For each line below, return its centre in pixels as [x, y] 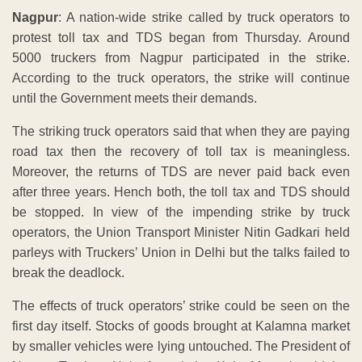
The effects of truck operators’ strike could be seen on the [181, 305]
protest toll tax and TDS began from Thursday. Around [181, 37]
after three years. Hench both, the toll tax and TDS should [181, 192]
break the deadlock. [68, 272]
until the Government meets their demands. [135, 98]
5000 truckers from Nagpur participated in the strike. [181, 57]
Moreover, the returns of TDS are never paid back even [181, 171]
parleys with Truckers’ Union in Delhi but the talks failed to [181, 252]
